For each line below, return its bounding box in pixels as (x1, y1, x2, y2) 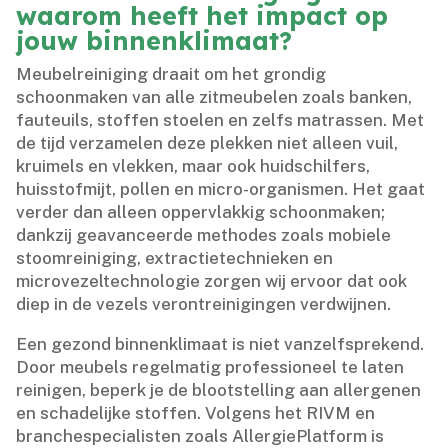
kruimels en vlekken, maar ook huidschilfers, (16, 155, 371, 176)
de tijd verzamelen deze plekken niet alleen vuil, (16, 132, 399, 153)
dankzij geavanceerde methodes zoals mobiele (16, 224, 392, 245)
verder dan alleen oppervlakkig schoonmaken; (16, 201, 386, 222)
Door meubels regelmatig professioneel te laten (16, 356, 405, 377)
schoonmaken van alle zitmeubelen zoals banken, (16, 86, 413, 107)
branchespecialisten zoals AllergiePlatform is (16, 425, 385, 446)
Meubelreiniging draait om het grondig (16, 63, 327, 84)
